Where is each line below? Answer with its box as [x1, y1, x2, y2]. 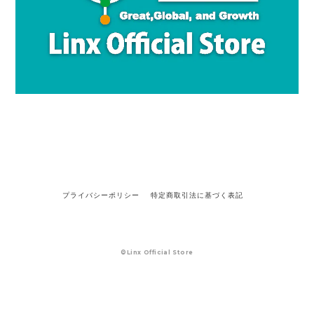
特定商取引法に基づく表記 [151, 191, 243, 199]
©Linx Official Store [121, 249, 193, 257]
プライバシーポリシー [62, 191, 139, 199]
